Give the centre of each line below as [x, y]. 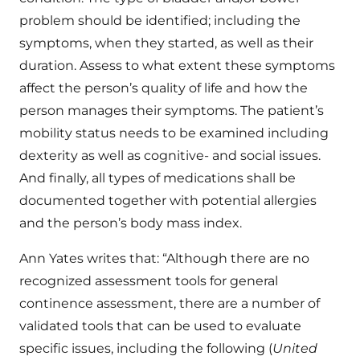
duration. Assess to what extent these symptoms [177, 66]
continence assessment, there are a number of [170, 304]
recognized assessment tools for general [149, 281]
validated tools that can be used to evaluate [160, 326]
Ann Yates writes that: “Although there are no [164, 259]
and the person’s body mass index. [131, 223]
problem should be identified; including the [160, 21]
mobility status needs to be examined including [174, 133]
